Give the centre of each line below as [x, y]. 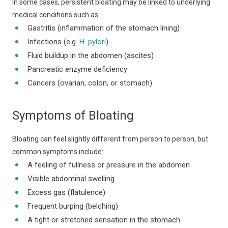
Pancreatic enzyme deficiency [77, 69]
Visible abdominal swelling [71, 179]
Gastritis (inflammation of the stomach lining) [104, 28]
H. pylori [93, 42]
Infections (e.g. [53, 42]
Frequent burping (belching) [73, 206]
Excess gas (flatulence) [66, 192]
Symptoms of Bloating [73, 116]
